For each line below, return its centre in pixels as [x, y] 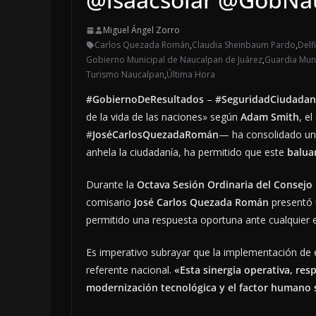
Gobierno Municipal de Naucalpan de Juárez [174, 60]
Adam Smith [270, 117]
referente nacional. [130, 270]
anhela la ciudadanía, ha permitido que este [187, 152]
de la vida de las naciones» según [163, 117]
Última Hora [191, 75]
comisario [110, 202]
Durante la [111, 185]
